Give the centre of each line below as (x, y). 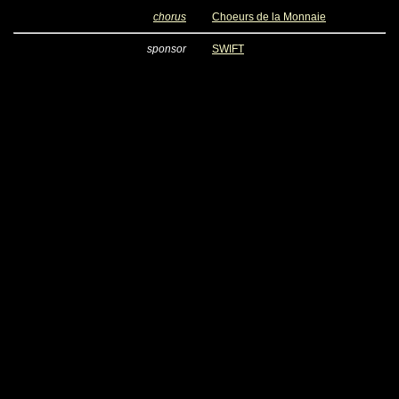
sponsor (167, 49)
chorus (170, 17)
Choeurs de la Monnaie (269, 17)
